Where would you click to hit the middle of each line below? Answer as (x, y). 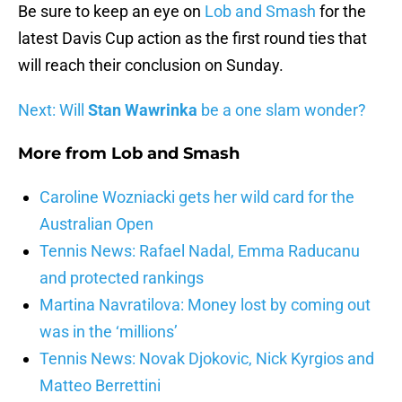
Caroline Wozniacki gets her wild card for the (197, 197)
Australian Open (96, 224)
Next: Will (53, 110)
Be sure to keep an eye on (111, 12)
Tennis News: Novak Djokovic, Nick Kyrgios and (207, 359)
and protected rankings (122, 278)
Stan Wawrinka (143, 110)
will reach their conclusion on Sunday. (151, 66)
